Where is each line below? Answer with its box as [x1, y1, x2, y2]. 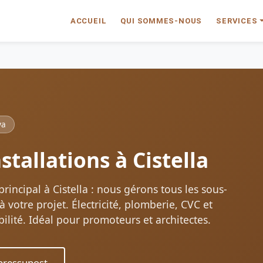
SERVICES [216, 16, 258, 25]
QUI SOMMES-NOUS [120, 16, 203, 25]
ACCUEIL [70, 16, 107, 25]
